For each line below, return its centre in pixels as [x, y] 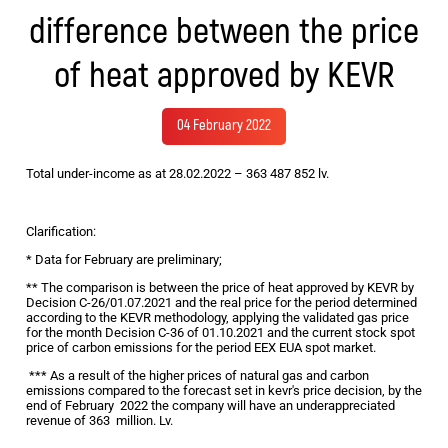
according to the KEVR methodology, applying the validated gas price [217, 318]
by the [405, 391]
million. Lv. [143, 421]
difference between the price [224, 31]
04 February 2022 [224, 126]
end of [45, 406]
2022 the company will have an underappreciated [256, 406]
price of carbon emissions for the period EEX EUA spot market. [201, 348]
